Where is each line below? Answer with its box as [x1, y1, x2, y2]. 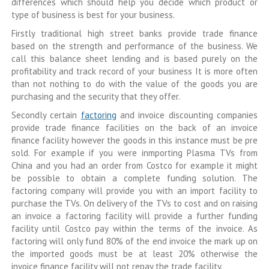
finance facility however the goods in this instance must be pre [11, 134, 258, 146]
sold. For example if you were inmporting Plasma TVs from [11, 147, 258, 159]
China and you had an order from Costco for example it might [11, 160, 258, 171]
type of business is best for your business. [11, 9, 175, 20]
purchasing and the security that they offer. [11, 91, 180, 102]
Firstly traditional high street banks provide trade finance [11, 28, 258, 39]
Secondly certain [11, 109, 81, 121]
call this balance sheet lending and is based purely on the [11, 53, 258, 64]
